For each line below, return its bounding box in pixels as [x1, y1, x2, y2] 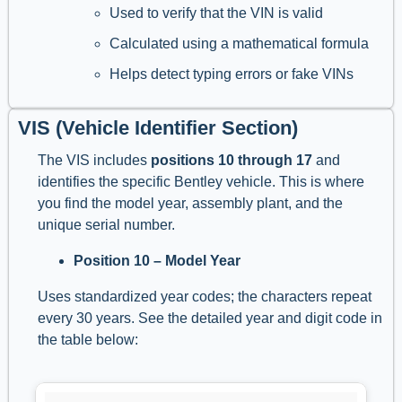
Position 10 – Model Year [74, 253, 240, 269]
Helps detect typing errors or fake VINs [109, 66, 354, 83]
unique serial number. [38, 217, 179, 233]
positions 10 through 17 [151, 153, 312, 169]
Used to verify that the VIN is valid [109, 5, 323, 22]
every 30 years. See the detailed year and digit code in [38, 310, 382, 327]
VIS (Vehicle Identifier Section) [18, 117, 298, 140]
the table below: [38, 332, 138, 348]
